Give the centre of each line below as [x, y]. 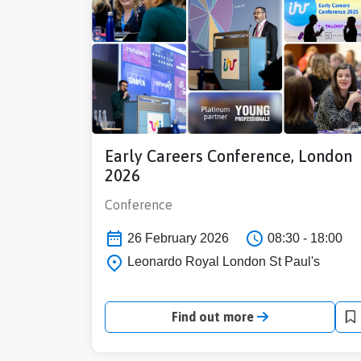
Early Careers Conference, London [228, 156]
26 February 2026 [176, 238]
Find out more [214, 317]
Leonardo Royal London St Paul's [222, 262]
